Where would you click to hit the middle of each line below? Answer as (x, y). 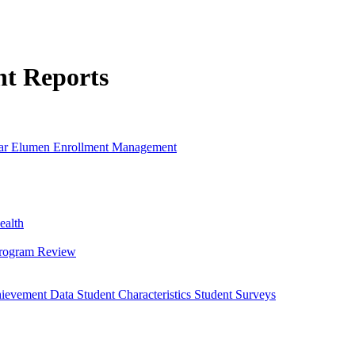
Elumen (32, 147)
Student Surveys (235, 294)
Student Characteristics (136, 294)
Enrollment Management (115, 147)
